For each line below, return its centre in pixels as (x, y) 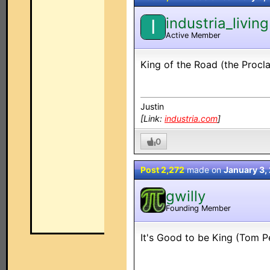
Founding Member (198, 208)
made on (204, 170)
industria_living (217, 23)
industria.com (191, 118)
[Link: (152, 118)
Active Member (193, 35)
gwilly (186, 196)
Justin (152, 106)
